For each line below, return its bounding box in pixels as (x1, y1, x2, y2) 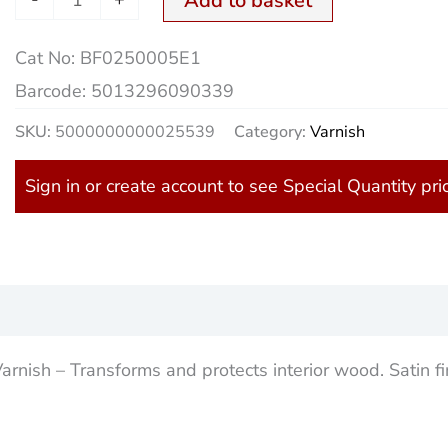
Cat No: (15, 45, 81, 70)
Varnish (310, 121, 366, 144)
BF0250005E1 (80, 45, 202, 70)
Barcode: (15, 78, 92, 103)
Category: (234, 121, 311, 144)
